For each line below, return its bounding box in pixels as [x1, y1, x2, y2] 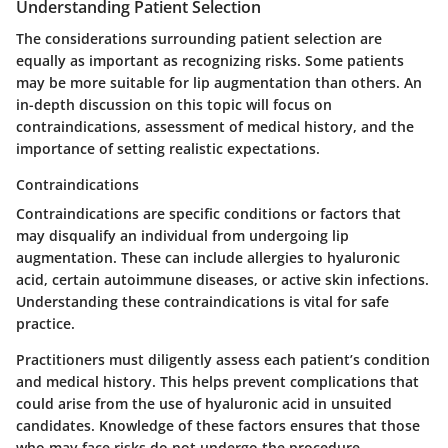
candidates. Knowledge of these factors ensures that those [16, 416, 420, 436]
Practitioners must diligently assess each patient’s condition [16, 350, 430, 370]
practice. [16, 314, 75, 334]
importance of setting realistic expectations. [16, 139, 320, 159]
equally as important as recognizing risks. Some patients [16, 51, 404, 71]
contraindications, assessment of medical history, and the [16, 117, 414, 137]
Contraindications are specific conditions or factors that [16, 204, 401, 224]
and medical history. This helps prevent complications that [16, 372, 419, 392]
